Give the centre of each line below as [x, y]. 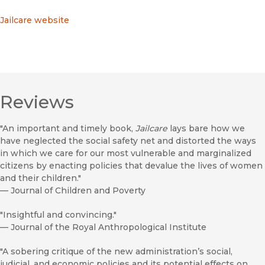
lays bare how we [206, 129]
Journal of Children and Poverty [78, 191]
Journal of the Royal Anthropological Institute [109, 227]
